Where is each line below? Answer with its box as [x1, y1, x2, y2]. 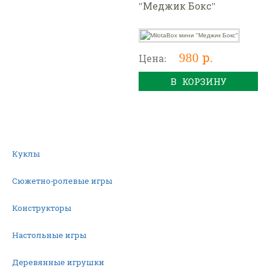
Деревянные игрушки [12, 256, 105, 268]
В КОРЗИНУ [171, 75, 227, 87]
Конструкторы [12, 202, 72, 213]
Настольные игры [12, 229, 87, 240]
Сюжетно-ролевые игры [12, 175, 113, 186]
